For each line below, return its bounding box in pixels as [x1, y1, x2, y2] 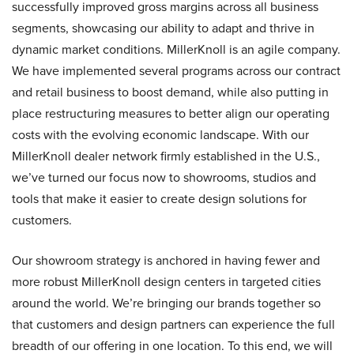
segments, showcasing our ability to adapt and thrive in [12, 19, 314, 37]
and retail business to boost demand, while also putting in [12, 83, 329, 101]
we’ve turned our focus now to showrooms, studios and [12, 168, 316, 186]
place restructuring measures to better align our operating [12, 104, 330, 122]
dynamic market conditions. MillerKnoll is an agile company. [12, 40, 341, 58]
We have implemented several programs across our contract [12, 62, 341, 80]
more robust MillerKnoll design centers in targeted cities [12, 273, 321, 291]
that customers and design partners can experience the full [12, 315, 335, 333]
